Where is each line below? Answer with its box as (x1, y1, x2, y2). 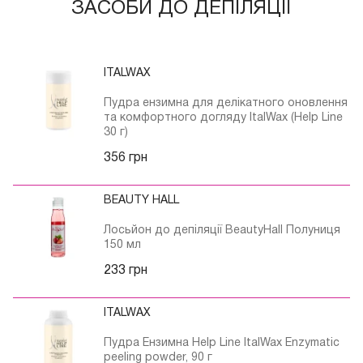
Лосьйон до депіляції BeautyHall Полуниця (104, 225, 340, 237)
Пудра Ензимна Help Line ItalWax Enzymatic (104, 338, 340, 349)
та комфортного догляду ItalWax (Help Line (104, 113, 343, 124)
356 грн (104, 152, 147, 164)
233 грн (104, 265, 147, 277)
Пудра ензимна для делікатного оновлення (104, 98, 348, 109)
